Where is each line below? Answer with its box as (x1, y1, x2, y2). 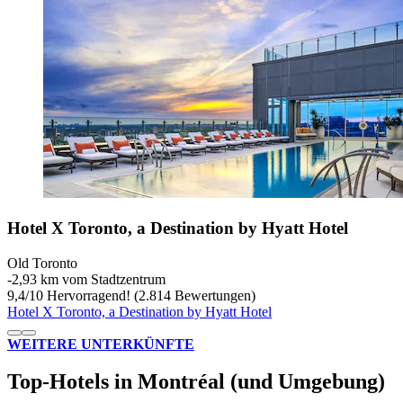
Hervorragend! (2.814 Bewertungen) (43, 287, 255, 303)
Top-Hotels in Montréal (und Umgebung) (7, 370, 385, 394)
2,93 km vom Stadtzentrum (12, 271, 166, 287)
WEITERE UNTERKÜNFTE (7, 336, 194, 352)
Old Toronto (7, 255, 77, 271)
